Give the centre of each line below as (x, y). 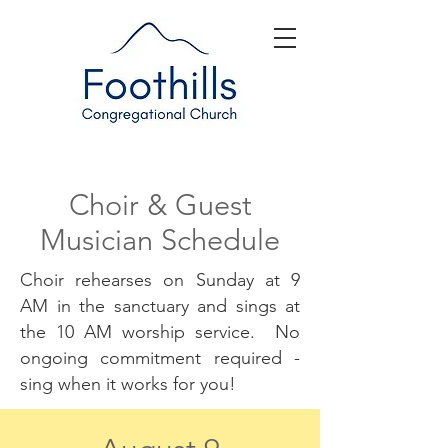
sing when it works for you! (128, 384)
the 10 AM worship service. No (160, 332)
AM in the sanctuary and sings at (160, 306)
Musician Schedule (160, 239)
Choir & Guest (160, 204)
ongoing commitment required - (160, 358)
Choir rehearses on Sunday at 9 (160, 280)
